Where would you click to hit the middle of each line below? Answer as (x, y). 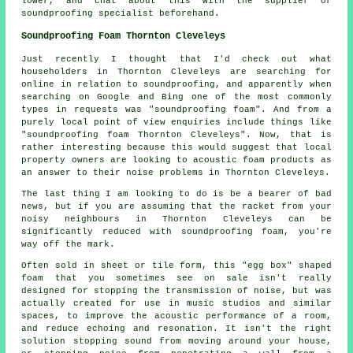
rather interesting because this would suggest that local (176, 147)
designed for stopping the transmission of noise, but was (176, 290)
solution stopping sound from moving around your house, (176, 341)
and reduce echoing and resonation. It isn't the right (176, 328)
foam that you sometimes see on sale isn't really (176, 278)
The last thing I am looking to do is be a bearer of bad (176, 193)
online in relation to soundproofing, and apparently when (176, 84)
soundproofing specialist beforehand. (121, 13)
